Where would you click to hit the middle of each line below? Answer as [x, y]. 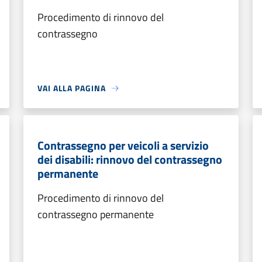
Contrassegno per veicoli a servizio [123, 145]
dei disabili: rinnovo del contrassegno [130, 159]
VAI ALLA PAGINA [72, 88]
